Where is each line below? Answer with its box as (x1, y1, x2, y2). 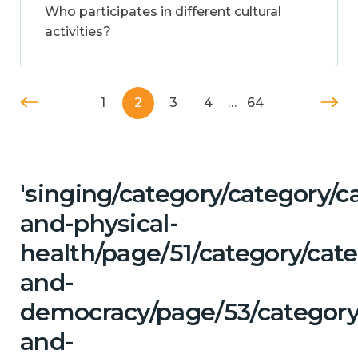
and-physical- (20, 208, 179, 238)
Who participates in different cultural (45, 3, 281, 19)
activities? (45, 23, 111, 39)
